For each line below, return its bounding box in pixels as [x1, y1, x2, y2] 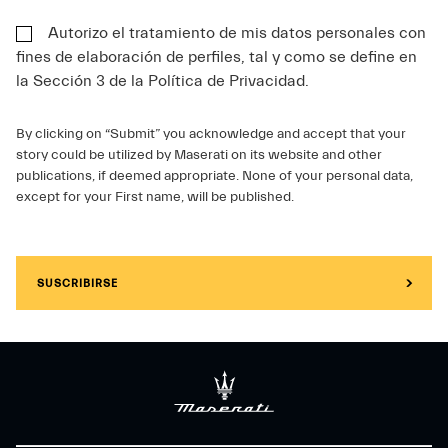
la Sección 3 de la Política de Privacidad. [16, 72, 309, 91]
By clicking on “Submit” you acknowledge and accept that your [16, 126, 406, 143]
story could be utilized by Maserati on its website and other [16, 147, 382, 164]
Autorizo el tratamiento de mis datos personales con [48, 24, 426, 43]
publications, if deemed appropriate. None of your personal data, [16, 168, 413, 185]
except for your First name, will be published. [16, 189, 294, 206]
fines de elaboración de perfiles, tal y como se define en [16, 48, 417, 67]
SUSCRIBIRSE [37, 276, 118, 290]
